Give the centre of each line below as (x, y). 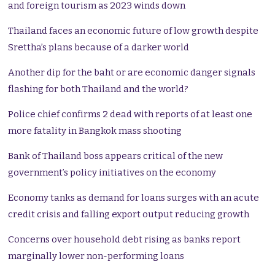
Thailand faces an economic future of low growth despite (134, 31)
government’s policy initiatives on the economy (112, 173)
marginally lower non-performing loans (96, 256)
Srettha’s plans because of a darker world (99, 48)
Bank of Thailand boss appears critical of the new (116, 156)
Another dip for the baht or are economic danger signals (132, 73)
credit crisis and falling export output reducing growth (129, 215)
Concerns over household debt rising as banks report (125, 240)
